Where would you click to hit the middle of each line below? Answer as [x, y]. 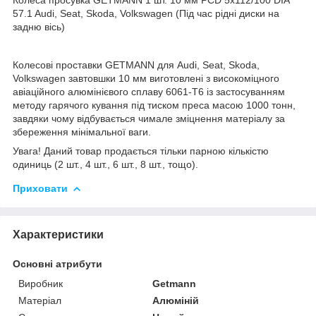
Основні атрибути [57, 263]
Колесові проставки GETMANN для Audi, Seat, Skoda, [136, 65]
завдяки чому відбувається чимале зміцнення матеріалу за [149, 118]
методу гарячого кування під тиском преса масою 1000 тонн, [154, 105]
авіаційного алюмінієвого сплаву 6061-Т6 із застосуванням [149, 91]
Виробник [41, 283]
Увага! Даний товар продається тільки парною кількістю [141, 151]
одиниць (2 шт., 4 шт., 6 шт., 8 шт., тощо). [105, 164]
